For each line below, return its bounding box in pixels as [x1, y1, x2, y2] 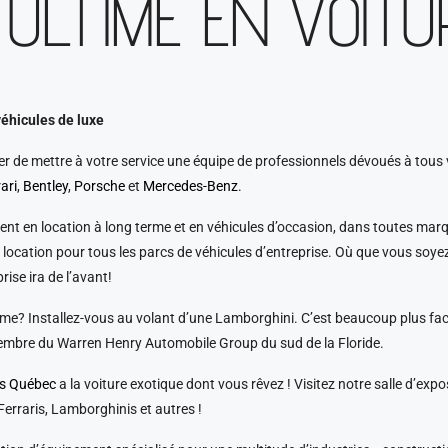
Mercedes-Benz [142, 177, 238, 194]
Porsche [73, 177, 125, 194]
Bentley [22, 177, 68, 194]
